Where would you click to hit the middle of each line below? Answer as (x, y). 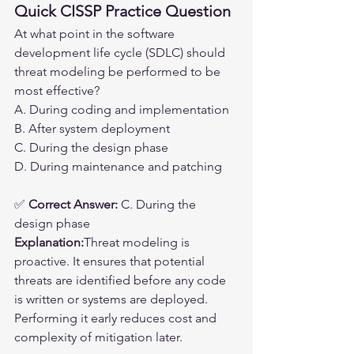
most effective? (57, 90)
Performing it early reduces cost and (117, 318)
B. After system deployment (92, 128)
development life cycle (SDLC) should (121, 52)
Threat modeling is (138, 242)
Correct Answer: (73, 204)
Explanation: (49, 242)
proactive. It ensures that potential (111, 261)
